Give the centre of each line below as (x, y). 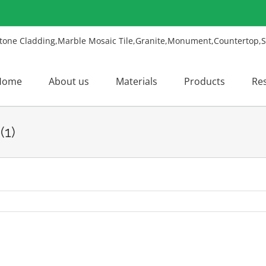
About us (69, 81)
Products (205, 81)
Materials (137, 81)
